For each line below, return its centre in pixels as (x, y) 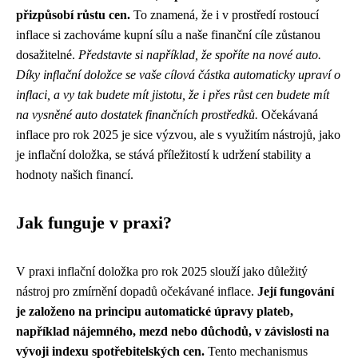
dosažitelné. (47, 55)
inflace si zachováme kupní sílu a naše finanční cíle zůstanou (168, 35)
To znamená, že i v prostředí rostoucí (225, 15)
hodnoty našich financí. (75, 175)
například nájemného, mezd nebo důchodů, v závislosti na (173, 331)
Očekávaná (288, 115)
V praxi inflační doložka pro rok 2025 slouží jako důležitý (162, 271)
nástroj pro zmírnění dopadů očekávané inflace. (137, 291)
